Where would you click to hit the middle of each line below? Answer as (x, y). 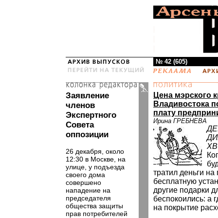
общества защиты (94, 206)
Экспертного (91, 115)
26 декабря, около (95, 151)
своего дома (85, 175)
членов (80, 105)
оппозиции (87, 135)
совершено (83, 182)
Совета (80, 125)
